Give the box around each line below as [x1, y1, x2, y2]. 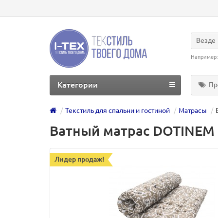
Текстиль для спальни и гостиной [65, 107, 170, 114]
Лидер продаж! [54, 155, 104, 163]
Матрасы [179, 107, 207, 114]
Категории [57, 80, 98, 89]
